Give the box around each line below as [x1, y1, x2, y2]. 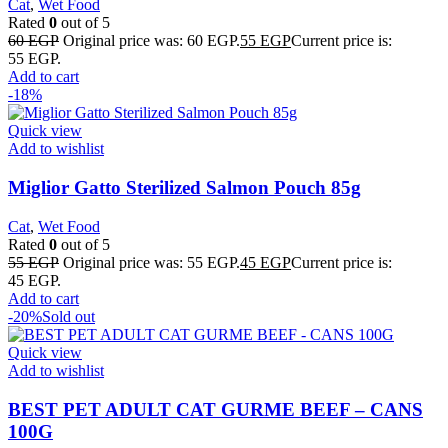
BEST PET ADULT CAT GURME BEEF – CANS [8, 398, 423, 420]
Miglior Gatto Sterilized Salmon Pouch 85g [8, 177, 361, 199]
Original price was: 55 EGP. [63, 253, 240, 271]
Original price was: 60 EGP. [63, 32, 240, 50]
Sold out [42, 307, 95, 325]
